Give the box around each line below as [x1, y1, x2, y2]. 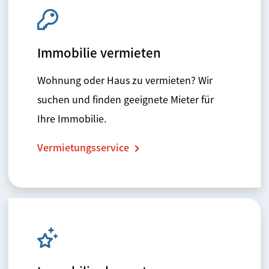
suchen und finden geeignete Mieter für [37, 92, 214, 107]
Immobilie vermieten [37, 43, 161, 62]
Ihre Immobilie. [37, 111, 106, 126]
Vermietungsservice [37, 140, 131, 155]
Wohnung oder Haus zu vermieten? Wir [37, 73, 213, 88]
